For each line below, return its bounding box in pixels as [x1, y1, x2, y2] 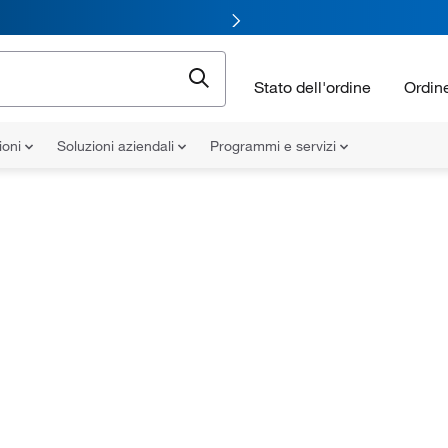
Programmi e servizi [210, 137, 340, 155]
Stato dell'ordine [254, 76, 371, 97]
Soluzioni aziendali [57, 137, 178, 155]
